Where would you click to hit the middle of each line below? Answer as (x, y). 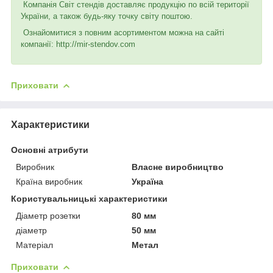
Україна (148, 181)
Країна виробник (49, 181)
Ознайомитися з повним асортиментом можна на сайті (122, 32)
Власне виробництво (178, 167)
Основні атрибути (50, 150)
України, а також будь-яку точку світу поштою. (107, 16)
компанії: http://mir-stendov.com (78, 44)
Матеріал (34, 245)
